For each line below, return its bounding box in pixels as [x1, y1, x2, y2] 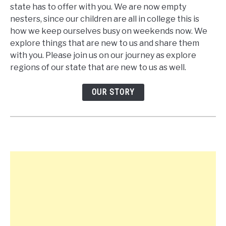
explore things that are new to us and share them [10, 38, 199, 48]
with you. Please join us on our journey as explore [10, 50, 196, 61]
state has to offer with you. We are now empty [10, 2, 186, 12]
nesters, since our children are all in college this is [10, 14, 199, 24]
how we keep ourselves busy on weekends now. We [10, 26, 207, 36]
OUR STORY [91, 87, 135, 97]
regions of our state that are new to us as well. [10, 63, 186, 73]
